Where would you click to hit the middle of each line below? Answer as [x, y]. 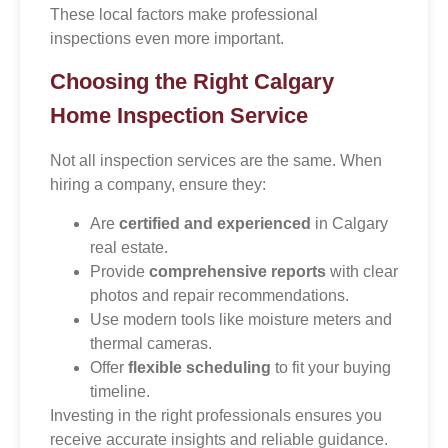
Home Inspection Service [179, 116]
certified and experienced [215, 223]
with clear [362, 271]
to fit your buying [331, 367]
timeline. [120, 391]
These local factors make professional [184, 14]
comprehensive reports [237, 271]
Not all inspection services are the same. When [216, 161]
